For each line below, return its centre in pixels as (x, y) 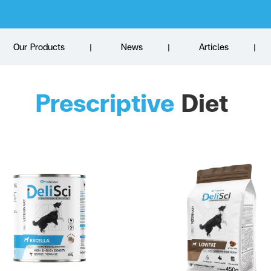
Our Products (39, 47)
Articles (214, 47)
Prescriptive (105, 103)
